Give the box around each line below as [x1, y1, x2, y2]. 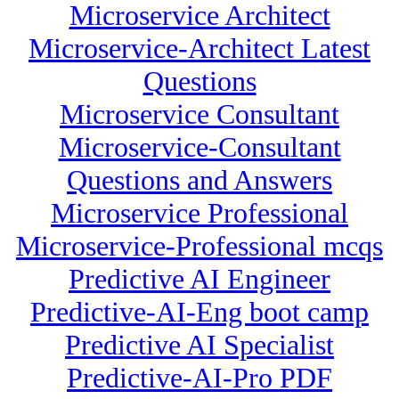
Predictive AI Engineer [69, 263, 330, 296]
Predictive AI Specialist [65, 329, 334, 362]
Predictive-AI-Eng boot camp [30, 296, 369, 329]
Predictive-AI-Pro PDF [67, 362, 332, 395]
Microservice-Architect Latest [28, 32, 370, 65]
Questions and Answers [67, 164, 332, 197]
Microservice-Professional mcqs [16, 230, 383, 263]
